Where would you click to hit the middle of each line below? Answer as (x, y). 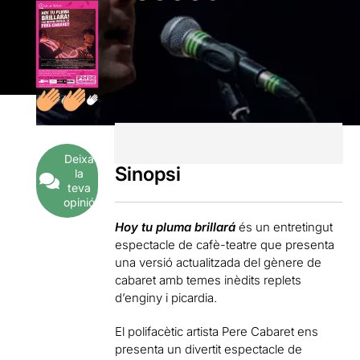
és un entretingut (284, 227)
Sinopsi (148, 174)
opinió (79, 202)
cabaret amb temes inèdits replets (209, 280)
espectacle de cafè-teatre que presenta (225, 244)
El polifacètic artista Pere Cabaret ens (217, 331)
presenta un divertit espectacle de (209, 349)
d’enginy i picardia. (166, 297)
